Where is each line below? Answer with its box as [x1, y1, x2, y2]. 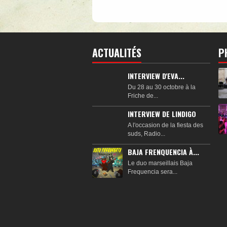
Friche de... [128, 92, 158, 99]
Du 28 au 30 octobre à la [128, 83, 196, 91]
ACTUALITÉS [92, 45, 141, 60]
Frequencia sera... [128, 168, 177, 175]
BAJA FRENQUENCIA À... [128, 146, 199, 157]
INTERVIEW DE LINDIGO [128, 108, 196, 119]
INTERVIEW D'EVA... [128, 70, 184, 81]
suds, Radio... [128, 130, 165, 137]
